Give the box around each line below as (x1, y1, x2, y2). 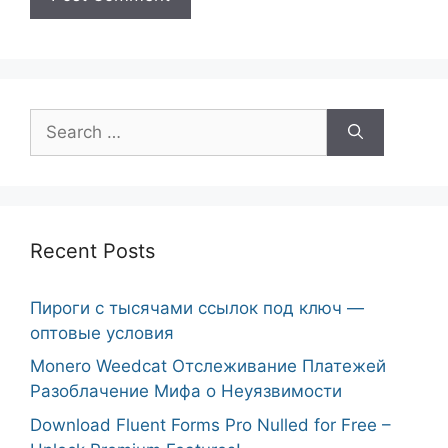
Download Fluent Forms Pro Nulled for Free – (30, 414, 391, 435)
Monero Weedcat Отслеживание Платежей (30, 356, 386, 376)
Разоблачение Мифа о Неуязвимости (30, 381, 342, 401)
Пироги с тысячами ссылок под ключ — (30, 297, 364, 318)
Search (29, 109, 85, 130)
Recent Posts (30, 238, 155, 263)
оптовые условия (30, 322, 174, 343)
